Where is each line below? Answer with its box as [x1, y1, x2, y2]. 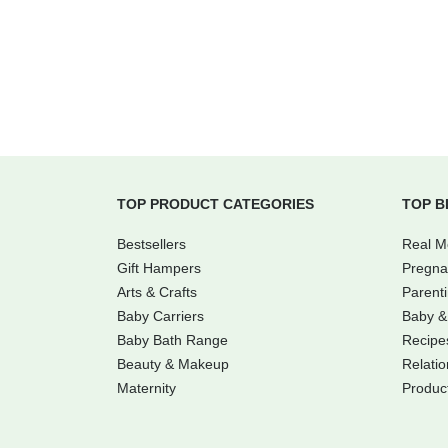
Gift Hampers [117, 260, 201, 277]
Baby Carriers [117, 308, 204, 325]
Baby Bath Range [117, 332, 228, 349]
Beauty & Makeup [117, 356, 229, 373]
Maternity [117, 380, 176, 397]
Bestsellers [117, 236, 186, 253]
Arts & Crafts [117, 284, 197, 301]
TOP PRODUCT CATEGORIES [117, 196, 314, 213]
